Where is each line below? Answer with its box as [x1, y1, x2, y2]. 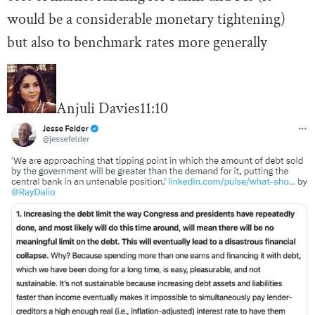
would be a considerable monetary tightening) [7, 8, 285, 30]
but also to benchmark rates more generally [7, 32, 267, 53]
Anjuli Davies [56, 98, 140, 119]
